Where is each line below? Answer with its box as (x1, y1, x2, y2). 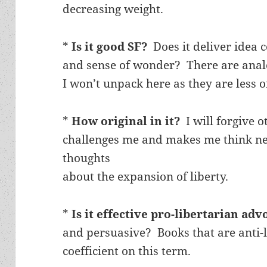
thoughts (63, 150, 111, 166)
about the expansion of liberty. (63, 168, 229, 184)
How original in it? (72, 113, 181, 129)
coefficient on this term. (63, 243, 191, 259)
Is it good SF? (72, 38, 148, 54)
